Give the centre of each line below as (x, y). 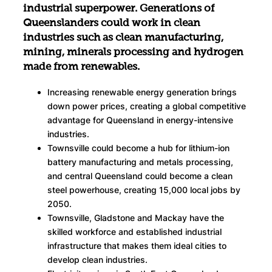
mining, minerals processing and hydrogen (133, 52)
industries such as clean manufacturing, (123, 38)
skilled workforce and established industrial (134, 231)
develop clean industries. (97, 259)
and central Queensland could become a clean (140, 175)
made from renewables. (81, 67)
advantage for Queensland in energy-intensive (140, 120)
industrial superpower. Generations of (119, 8)
